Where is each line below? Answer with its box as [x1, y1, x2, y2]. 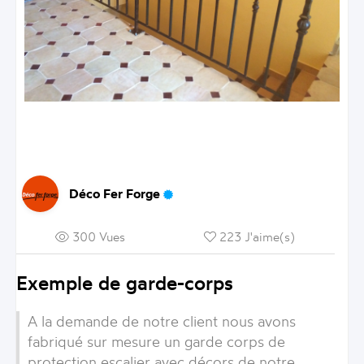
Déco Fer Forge [69, 184, 164, 201]
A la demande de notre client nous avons [27, 311, 296, 330]
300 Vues [69, 228, 126, 245]
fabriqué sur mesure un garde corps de [27, 331, 285, 350]
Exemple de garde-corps [15, 270, 233, 295]
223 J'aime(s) [216, 228, 296, 245]
